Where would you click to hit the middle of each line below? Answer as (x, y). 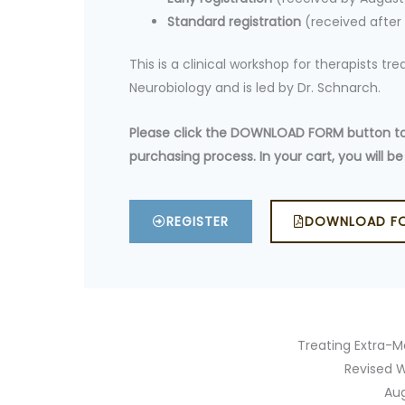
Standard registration (235, 21)
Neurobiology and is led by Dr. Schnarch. (255, 87)
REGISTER (198, 221)
